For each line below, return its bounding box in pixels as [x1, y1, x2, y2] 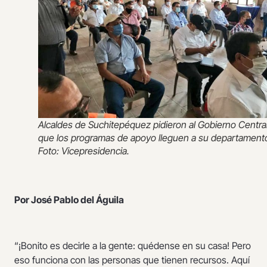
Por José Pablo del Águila [14, 193, 124, 206]
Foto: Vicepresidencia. [38, 145, 129, 157]
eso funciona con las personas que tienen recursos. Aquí [14, 253, 250, 266]
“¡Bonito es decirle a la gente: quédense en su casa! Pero [14, 239, 251, 252]
